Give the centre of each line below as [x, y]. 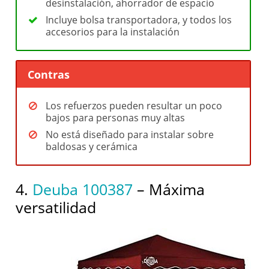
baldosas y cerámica [92, 146]
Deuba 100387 [83, 189]
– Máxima [169, 189]
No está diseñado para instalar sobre [130, 134]
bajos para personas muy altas [116, 117]
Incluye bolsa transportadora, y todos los [139, 20]
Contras [49, 74]
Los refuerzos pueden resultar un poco [134, 105]
